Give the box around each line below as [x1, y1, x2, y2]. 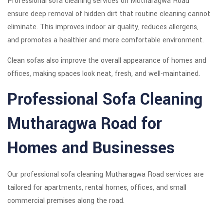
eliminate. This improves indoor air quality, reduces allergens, [7, 22, 199, 33]
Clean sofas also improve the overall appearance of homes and [7, 55, 206, 66]
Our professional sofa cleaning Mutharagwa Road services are [7, 169, 204, 180]
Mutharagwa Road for [7, 112, 162, 136]
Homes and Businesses [7, 137, 175, 160]
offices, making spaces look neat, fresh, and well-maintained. [7, 69, 200, 79]
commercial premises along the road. [7, 196, 125, 206]
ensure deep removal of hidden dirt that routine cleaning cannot [7, 9, 210, 19]
